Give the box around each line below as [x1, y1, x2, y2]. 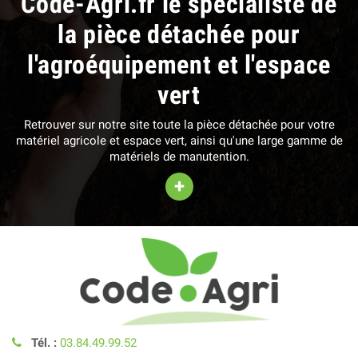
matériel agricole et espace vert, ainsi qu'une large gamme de [15, 133, 343, 148]
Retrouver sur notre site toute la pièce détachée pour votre [23, 117, 335, 132]
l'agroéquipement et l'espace [27, 49, 331, 80]
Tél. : [31, 336, 57, 351]
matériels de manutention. [109, 149, 249, 164]
